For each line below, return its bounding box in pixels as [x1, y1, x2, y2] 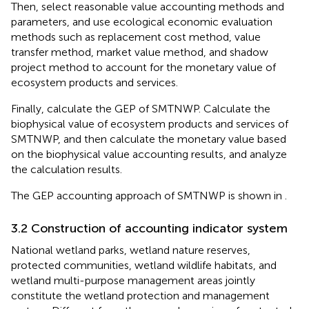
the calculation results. [11, 162, 122, 176]
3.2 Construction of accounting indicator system [11, 220, 288, 236]
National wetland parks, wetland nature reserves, [11, 243, 250, 257]
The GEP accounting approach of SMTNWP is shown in [11, 188, 285, 202]
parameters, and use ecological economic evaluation [11, 14, 272, 28]
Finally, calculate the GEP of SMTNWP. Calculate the [11, 101, 270, 115]
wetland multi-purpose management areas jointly [11, 273, 255, 287]
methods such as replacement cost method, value [11, 30, 261, 43]
